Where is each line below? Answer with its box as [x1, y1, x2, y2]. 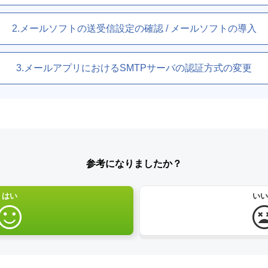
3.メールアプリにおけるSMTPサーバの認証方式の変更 [16, 62, 252, 73]
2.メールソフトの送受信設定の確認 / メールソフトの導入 [11, 23, 257, 33]
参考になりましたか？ [86, 158, 182, 169]
